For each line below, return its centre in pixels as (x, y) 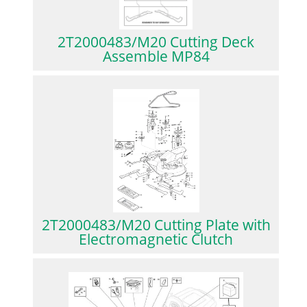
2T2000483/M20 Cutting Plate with (156, 224)
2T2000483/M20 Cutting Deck (156, 41)
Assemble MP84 (156, 56)
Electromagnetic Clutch (156, 239)
